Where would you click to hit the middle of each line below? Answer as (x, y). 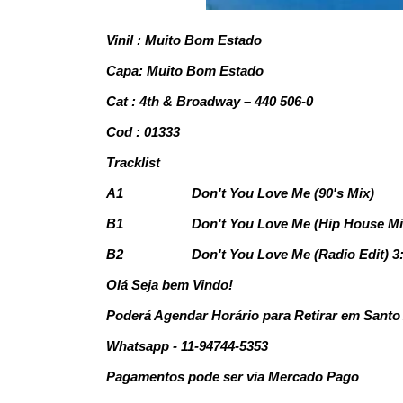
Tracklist (133, 162)
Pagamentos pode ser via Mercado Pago (233, 376)
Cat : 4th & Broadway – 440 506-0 (210, 101)
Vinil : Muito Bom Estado (184, 40)
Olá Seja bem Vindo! (170, 284)
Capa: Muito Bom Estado (185, 70)
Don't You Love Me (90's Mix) (283, 193)
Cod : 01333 (143, 131)
